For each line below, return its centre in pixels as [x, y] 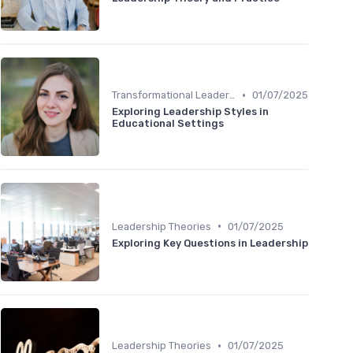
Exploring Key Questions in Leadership [210, 243]
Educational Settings [168, 124]
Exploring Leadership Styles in [190, 112]
